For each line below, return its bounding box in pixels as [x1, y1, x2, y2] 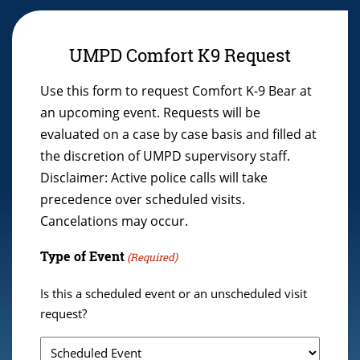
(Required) [127, 250, 178, 265]
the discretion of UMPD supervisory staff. [40, 147, 290, 166]
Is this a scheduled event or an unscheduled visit [40, 285, 307, 302]
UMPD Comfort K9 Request [69, 43, 291, 67]
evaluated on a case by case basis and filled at [40, 125, 317, 144]
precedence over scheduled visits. [40, 190, 245, 209]
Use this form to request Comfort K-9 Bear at [40, 82, 312, 100]
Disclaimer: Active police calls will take [40, 169, 268, 187]
